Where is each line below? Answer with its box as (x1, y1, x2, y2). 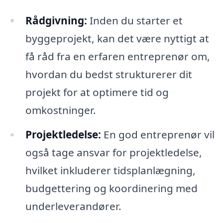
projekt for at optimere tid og (25, 85, 169, 99)
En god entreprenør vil (101, 127, 215, 142)
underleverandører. (25, 199, 121, 214)
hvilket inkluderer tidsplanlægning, (25, 163, 196, 178)
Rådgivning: (25, 13, 87, 27)
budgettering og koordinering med (25, 181, 198, 196)
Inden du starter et (87, 13, 183, 27)
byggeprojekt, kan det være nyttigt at (25, 31, 209, 45)
